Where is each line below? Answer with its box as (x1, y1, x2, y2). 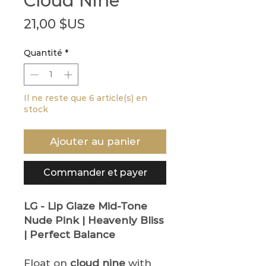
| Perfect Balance (24, 228, 115, 240)
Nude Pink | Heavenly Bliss (24, 214, 164, 226)
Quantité (24, 47, 62, 58)
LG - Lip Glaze (24, 199, 95, 212)
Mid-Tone (98, 199, 147, 212)
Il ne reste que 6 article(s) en (24, 92, 147, 103)
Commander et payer (43, 166, 147, 178)
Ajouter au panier (49, 135, 141, 147)
